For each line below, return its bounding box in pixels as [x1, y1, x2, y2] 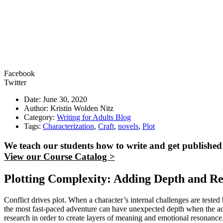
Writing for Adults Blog [57, 113, 131, 122]
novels [118, 122, 138, 131]
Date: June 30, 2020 [24, 95, 87, 104]
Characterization [43, 122, 94, 131]
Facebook [4, 69, 35, 78]
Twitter [4, 78, 26, 87]
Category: [24, 113, 57, 122]
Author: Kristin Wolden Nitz [24, 104, 113, 113]
